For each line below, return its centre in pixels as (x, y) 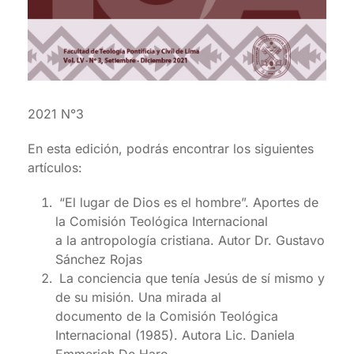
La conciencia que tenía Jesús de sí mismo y (190, 279)
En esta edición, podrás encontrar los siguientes (171, 149)
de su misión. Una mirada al (138, 298)
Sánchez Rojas (99, 260)
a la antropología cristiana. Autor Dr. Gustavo (190, 241)
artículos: (55, 168)
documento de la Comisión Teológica (167, 316)
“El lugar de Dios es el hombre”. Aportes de (187, 203)
